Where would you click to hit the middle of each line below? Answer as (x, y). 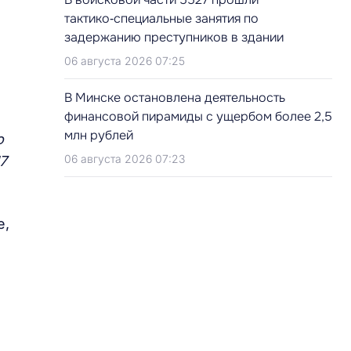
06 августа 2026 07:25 (125, 61)
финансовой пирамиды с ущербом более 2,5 (198, 116)
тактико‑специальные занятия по (161, 18)
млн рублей (99, 135)
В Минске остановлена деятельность (175, 98)
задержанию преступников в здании (174, 37)
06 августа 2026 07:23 (125, 159)
